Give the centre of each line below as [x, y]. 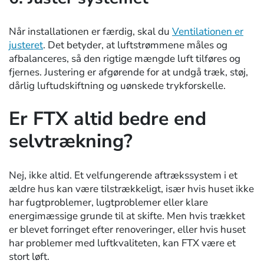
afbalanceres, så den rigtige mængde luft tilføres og [125, 58]
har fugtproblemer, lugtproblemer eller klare [108, 202]
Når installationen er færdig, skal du [90, 31]
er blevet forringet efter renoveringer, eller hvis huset [127, 229]
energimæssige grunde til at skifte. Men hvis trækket [127, 216]
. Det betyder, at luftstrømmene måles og [135, 45]
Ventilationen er [208, 31]
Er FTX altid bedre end [108, 119]
